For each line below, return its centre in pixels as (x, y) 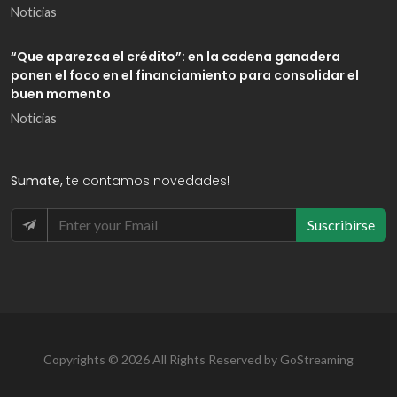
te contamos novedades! (148, 180)
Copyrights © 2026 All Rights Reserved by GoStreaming (198, 359)
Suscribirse (341, 224)
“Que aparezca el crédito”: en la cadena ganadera (175, 56)
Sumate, (39, 180)
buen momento (61, 93)
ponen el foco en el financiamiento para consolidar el (185, 75)
